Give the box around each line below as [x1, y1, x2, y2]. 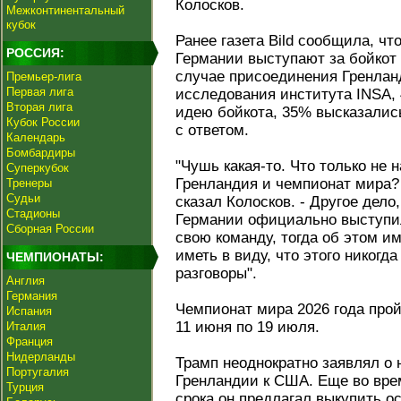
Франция [6, 335, 53, 348]
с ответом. [175, 122, 249, 139]
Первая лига [6, 85, 73, 98]
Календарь [6, 131, 65, 144]
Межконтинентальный [6, 4, 124, 17]
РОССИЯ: [6, 46, 64, 60]
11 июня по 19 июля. [175, 319, 320, 336]
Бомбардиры [6, 146, 75, 159]
